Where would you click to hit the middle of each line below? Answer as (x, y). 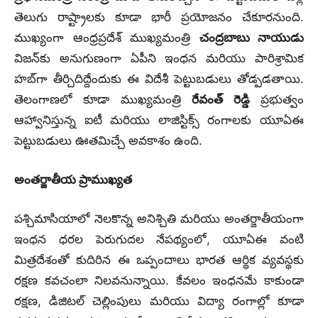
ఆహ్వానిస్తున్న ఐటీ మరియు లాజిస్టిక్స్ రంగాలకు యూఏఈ (159, 120)
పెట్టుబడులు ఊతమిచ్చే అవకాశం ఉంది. (108, 140)
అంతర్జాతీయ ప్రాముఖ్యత (73, 179)
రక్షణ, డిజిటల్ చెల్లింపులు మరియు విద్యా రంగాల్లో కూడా (159, 301)
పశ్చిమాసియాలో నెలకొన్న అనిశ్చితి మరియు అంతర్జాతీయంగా (159, 218)
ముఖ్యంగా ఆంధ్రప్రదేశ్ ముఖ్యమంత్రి (107, 37)
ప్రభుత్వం (277, 99)
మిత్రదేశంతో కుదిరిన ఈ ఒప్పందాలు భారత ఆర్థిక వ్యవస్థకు (159, 259)
